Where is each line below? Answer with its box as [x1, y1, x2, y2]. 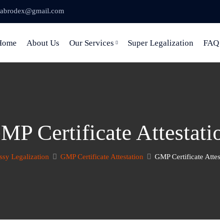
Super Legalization [128, 38, 193, 48]
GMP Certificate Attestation [60, 153, 143, 161]
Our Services [69, 38, 114, 48]
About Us [27, 38, 59, 48]
